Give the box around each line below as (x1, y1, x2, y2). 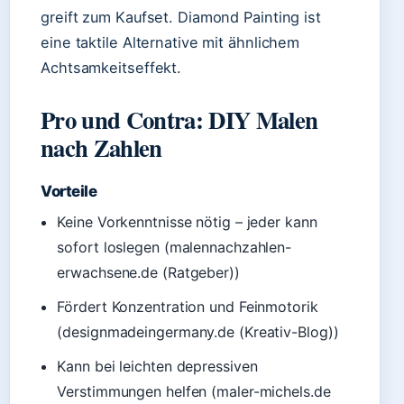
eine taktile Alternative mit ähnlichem (41, 33, 300, 51)
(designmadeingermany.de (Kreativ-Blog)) (57, 323, 339, 341)
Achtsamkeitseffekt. (41, 59, 182, 77)
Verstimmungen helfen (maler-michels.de (57, 382, 331, 400)
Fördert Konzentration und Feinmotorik (57, 298, 318, 316)
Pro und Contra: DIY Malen (41, 102, 318, 137)
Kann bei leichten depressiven (57, 357, 258, 375)
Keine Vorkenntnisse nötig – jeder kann (57, 213, 317, 231)
